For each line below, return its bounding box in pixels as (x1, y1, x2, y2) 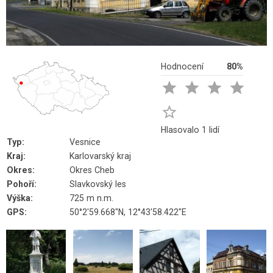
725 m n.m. (69, 193, 113, 203)
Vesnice (69, 137, 101, 147)
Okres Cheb (69, 165, 115, 175)
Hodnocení (160, 62, 204, 71)
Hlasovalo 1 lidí (160, 125, 219, 135)
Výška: (7, 193, 33, 203)
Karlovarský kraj (69, 151, 131, 161)
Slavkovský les (69, 179, 126, 189)
